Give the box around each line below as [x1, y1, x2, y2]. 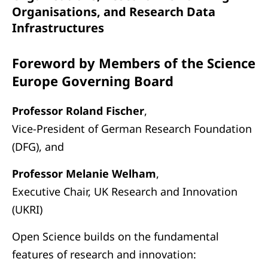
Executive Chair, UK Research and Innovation [12, 184, 237, 199]
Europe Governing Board [12, 72, 173, 90]
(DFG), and [12, 139, 64, 154]
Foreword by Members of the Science [12, 54, 255, 72]
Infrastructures [12, 20, 104, 36]
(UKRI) [12, 202, 42, 217]
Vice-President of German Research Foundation [12, 121, 252, 136]
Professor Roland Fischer [12, 103, 144, 118]
